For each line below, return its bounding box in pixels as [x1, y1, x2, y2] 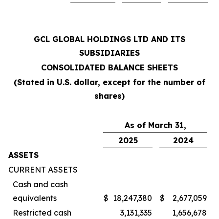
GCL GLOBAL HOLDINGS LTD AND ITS [34, 34, 185, 44]
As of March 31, [124, 120, 186, 130]
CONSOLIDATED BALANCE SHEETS [41, 62, 178, 72]
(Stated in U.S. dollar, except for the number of [14, 77, 205, 87]
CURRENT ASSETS [8, 164, 78, 175]
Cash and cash [13, 179, 68, 189]
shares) [94, 90, 125, 101]
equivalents [13, 193, 57, 203]
